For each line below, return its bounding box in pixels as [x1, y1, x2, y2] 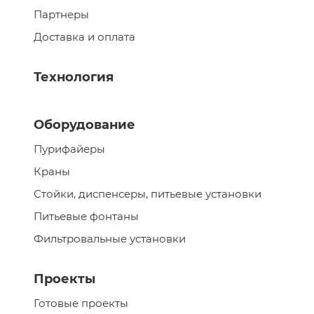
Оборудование [34, 117, 135, 132]
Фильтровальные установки [34, 232, 186, 245]
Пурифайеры [34, 142, 105, 156]
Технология [34, 69, 114, 85]
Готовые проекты [34, 296, 128, 310]
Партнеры [34, 8, 89, 21]
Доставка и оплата [34, 30, 135, 43]
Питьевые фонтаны [34, 210, 139, 223]
